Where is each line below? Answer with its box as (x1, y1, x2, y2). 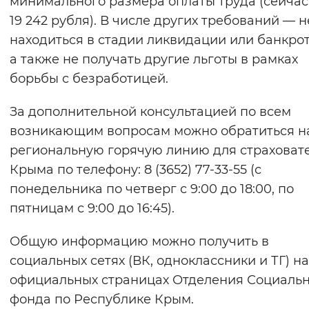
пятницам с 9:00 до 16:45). (10, 201, 175, 217)
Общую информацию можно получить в (10, 234, 269, 250)
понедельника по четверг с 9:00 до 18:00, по (10, 181, 294, 197)
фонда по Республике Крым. (10, 292, 194, 308)
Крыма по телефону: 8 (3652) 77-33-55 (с (10, 162, 261, 178)
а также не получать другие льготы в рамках (10, 52, 298, 68)
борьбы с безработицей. (10, 71, 168, 87)
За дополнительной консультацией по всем (10, 104, 291, 120)
